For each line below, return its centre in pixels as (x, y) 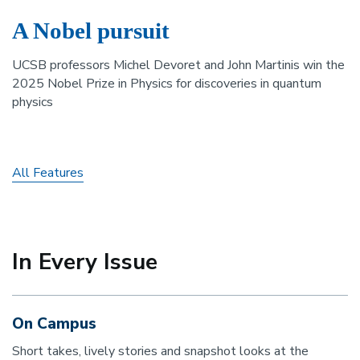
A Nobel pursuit (91, 31)
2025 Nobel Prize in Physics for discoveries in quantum (167, 84)
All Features (48, 173)
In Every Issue (85, 262)
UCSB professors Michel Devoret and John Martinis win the (178, 65)
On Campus (54, 323)
